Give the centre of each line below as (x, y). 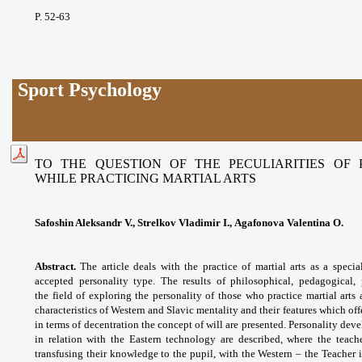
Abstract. (55, 266)
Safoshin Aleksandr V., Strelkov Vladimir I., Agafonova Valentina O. (189, 222)
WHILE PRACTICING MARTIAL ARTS (145, 178)
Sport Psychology (90, 89)
